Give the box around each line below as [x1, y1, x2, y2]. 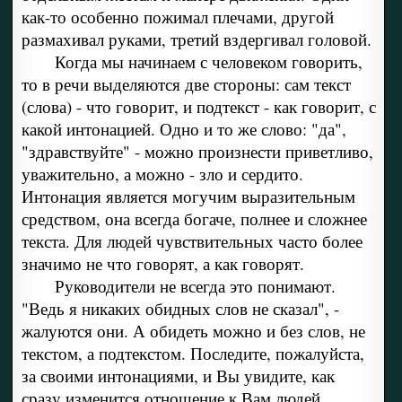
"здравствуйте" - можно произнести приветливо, [21, 140, 373, 163]
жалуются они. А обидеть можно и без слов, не [21, 319, 365, 343]
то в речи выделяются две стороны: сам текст [21, 73, 351, 96]
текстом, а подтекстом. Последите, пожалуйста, [21, 342, 364, 365]
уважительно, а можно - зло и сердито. [21, 162, 303, 186]
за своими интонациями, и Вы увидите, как [21, 364, 335, 388]
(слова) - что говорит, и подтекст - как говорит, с [21, 95, 376, 118]
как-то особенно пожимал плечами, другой [21, 5, 334, 29]
